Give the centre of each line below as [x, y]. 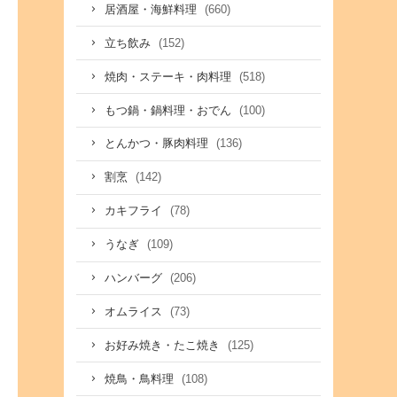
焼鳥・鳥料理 [140, 379]
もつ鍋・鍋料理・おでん [169, 110]
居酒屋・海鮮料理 [152, 9]
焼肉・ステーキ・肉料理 [169, 77]
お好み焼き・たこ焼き [163, 345]
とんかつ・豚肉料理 [158, 144]
